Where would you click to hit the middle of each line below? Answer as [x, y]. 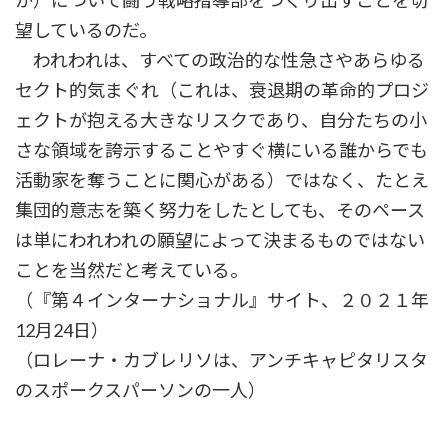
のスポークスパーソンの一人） [140, 390]
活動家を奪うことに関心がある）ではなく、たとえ [222, 180]
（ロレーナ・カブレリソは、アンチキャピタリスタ [221, 360]
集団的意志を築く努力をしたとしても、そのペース [220, 210]
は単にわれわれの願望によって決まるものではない [220, 240]
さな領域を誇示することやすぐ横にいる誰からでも [221, 150]
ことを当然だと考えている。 [131, 270]
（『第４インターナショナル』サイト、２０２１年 [222, 300]
